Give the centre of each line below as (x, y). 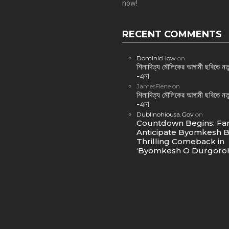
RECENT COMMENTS (172, 34)
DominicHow (156, 58)
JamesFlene (154, 86)
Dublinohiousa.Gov (165, 114)
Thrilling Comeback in (180, 141)
